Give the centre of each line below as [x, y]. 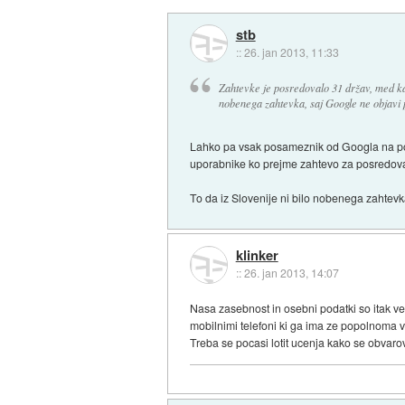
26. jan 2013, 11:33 [291, 52]
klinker [257, 255]
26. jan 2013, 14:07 [291, 273]
